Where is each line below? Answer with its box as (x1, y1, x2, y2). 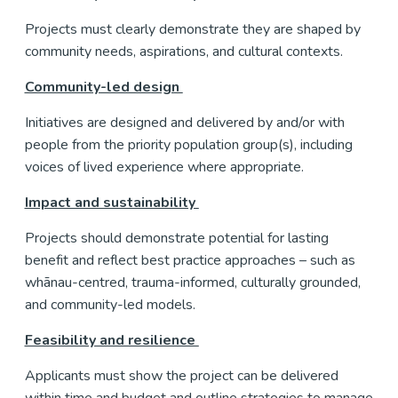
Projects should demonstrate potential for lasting (24, 227, 329, 248)
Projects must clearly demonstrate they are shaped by (24, 19, 362, 39)
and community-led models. (24, 294, 199, 314)
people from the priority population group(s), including (24, 134, 354, 155)
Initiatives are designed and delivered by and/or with (24, 112, 346, 132)
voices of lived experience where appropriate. (24, 156, 307, 177)
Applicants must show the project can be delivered (24, 365, 338, 386)
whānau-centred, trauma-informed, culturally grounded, (24, 272, 362, 292)
